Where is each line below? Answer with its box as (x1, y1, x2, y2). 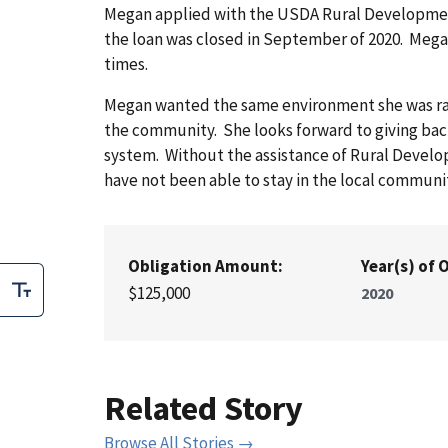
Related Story (104, 385, 303, 429)
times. (104, 52, 148, 75)
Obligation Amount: (128, 254, 283, 277)
